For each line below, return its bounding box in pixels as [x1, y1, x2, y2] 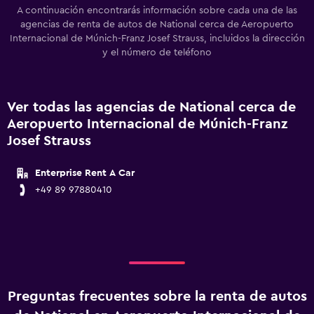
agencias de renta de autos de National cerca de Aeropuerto [20, 20, 294, 29]
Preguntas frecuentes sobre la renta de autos [7, 289, 307, 303]
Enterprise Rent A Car [35, 168, 135, 178]
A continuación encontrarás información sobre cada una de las [17, 6, 297, 15]
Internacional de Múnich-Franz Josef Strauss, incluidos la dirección [9, 34, 305, 43]
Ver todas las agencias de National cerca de [7, 100, 296, 114]
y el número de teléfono [102, 48, 212, 57]
